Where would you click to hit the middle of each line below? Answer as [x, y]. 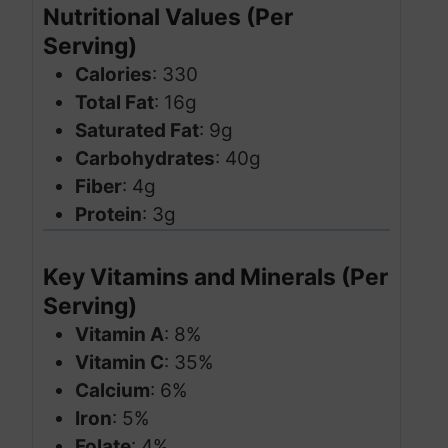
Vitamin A [119, 335]
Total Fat [114, 103]
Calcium [112, 391]
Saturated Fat [137, 131]
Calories [113, 75]
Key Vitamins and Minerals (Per [215, 277]
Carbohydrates [145, 159]
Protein [108, 215]
